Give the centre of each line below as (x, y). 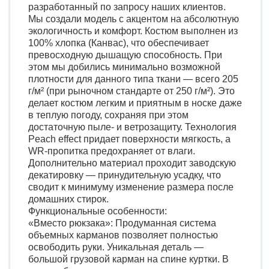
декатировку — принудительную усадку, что (125, 175)
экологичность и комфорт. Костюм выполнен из (133, 31)
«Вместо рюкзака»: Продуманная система (122, 223)
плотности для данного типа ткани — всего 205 (133, 79)
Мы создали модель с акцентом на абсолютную (134, 19)
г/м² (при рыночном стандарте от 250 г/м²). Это (131, 91)
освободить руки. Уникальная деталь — (116, 247)
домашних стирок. (68, 199)
